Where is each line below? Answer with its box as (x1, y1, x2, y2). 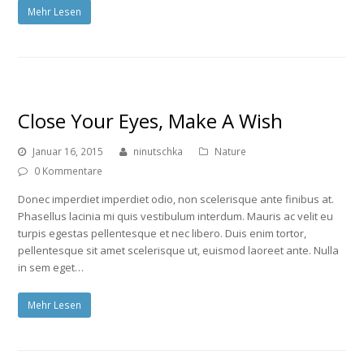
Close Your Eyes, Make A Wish (18, 106, 284, 134)
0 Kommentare (34, 163, 103, 178)
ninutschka (133, 144, 184, 158)
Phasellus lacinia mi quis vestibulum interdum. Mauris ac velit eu (18, 208, 334, 223)
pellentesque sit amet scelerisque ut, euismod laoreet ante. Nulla (18, 242, 340, 258)
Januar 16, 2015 (32, 144, 104, 158)
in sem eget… (18, 259, 84, 275)
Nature (214, 144, 247, 158)
